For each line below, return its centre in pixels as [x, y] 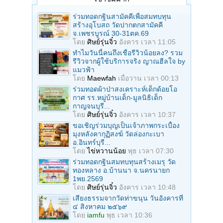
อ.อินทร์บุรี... [92, 142]
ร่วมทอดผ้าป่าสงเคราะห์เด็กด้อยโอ [125, 89]
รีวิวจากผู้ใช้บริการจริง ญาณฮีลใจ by [129, 61]
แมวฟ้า [84, 69]
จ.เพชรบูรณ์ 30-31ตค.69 [111, 33]
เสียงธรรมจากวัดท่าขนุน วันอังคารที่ [128, 198]
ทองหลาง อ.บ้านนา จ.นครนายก [121, 170]
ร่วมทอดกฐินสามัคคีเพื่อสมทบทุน [122, 16]
